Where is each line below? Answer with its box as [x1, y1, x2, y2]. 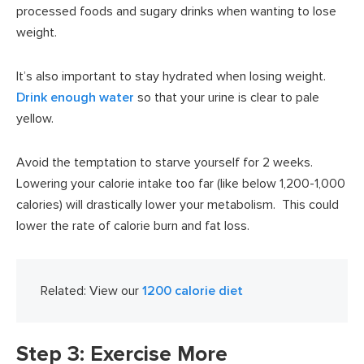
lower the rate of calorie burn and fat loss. [16, 217, 249, 234]
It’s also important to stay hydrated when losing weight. [16, 67, 329, 84]
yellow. [16, 110, 54, 127]
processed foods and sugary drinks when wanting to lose [16, 2, 336, 19]
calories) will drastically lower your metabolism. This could [16, 196, 339, 213]
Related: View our [41, 282, 142, 299]
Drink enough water [16, 89, 134, 106]
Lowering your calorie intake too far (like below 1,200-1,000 [16, 175, 345, 192]
